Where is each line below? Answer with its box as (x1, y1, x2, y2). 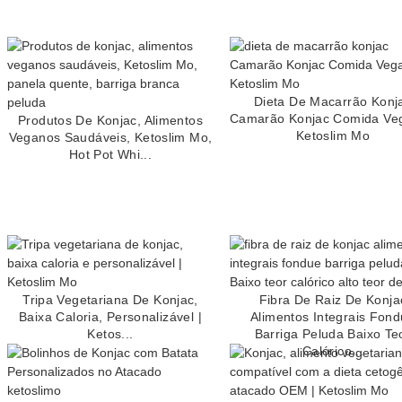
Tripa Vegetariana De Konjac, (22, 292, 198, 307)
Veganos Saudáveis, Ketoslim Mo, (8, 129, 213, 144)
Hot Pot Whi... (68, 146, 153, 162)
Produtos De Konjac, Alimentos (17, 112, 204, 127)
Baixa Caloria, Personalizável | (19, 309, 202, 324)
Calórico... (301, 343, 364, 358)
